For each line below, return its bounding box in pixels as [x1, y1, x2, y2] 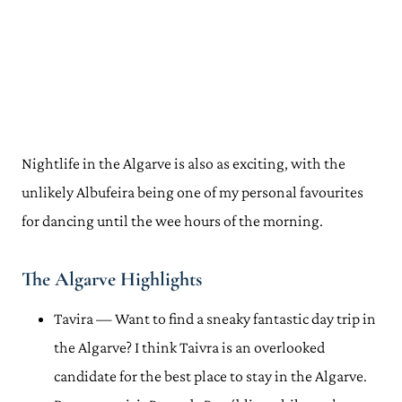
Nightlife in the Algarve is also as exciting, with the [22, 154, 345, 172]
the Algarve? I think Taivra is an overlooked [54, 338, 325, 356]
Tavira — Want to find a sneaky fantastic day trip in [54, 310, 376, 328]
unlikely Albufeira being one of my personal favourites [22, 183, 363, 201]
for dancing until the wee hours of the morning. [22, 212, 331, 230]
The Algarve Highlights [22, 267, 202, 291]
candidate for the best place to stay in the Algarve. [54, 367, 367, 385]
